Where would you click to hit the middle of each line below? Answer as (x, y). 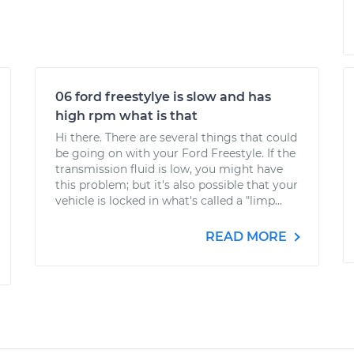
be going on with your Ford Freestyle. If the (175, 153)
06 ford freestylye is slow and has (163, 97)
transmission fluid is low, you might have (169, 169)
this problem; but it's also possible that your (177, 185)
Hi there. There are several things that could (176, 137)
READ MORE (248, 237)
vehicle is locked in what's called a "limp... (169, 201)
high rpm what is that (126, 116)
